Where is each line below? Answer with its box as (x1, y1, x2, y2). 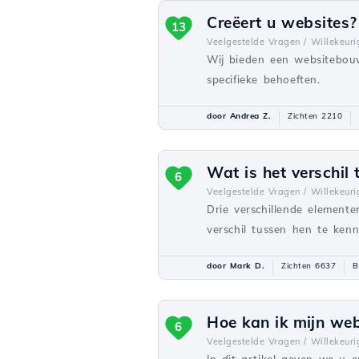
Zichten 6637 (281, 260, 336, 271)
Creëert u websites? (207, 13, 357, 32)
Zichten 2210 (288, 111, 342, 121)
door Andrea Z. (207, 111, 271, 121)
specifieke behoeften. (207, 73, 321, 86)
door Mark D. (207, 260, 264, 271)
